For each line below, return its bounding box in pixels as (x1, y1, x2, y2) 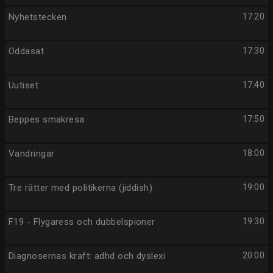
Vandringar (9, 148, 55, 159)
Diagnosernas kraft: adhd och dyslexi (9, 250, 166, 261)
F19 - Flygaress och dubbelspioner (9, 216, 155, 227)
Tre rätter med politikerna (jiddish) (9, 182, 153, 193)
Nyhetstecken (9, 12, 67, 23)
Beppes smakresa (9, 114, 85, 125)
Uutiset (9, 80, 39, 91)
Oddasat (9, 46, 44, 57)
